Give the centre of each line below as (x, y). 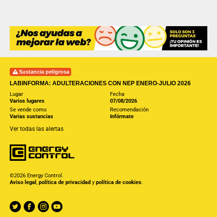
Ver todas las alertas (37, 129)
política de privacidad (65, 182)
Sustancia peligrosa (44, 72)
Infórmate (122, 116)
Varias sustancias (31, 116)
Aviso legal (23, 182)
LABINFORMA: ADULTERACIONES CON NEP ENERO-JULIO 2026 (100, 83)
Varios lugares (27, 101)
